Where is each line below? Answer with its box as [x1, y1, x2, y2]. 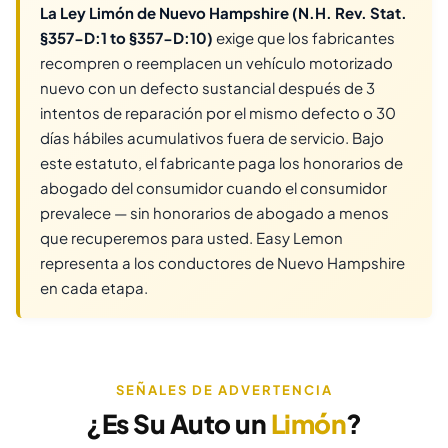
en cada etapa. [40, 278, 148, 298]
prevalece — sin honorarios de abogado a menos [40, 203, 389, 223]
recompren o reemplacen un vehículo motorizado [40, 53, 393, 73]
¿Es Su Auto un [86, 407, 271, 441]
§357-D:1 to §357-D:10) [40, 28, 213, 48]
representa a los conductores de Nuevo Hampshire [40, 253, 405, 273]
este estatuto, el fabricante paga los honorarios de [40, 153, 403, 173]
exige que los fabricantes [213, 28, 395, 48]
